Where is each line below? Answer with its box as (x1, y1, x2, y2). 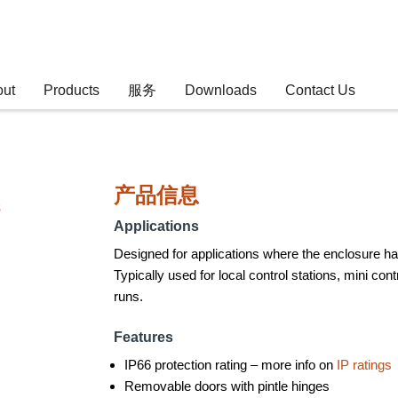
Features (114, 330, 173, 345)
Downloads (185, 83, 257, 98)
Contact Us (285, 83, 355, 98)
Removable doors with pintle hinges (124, 378, 330, 394)
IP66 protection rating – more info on (124, 357, 337, 372)
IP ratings (337, 357, 392, 372)
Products (44, 83, 99, 98)
